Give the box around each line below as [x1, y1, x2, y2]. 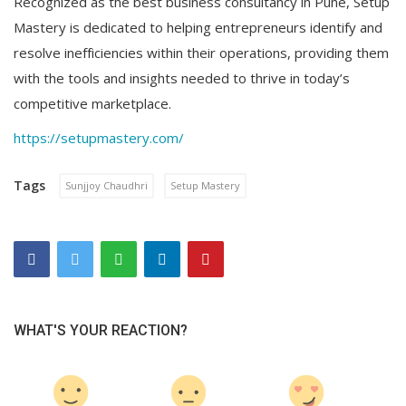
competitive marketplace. [14, 94, 171, 113]
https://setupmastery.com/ [14, 129, 184, 148]
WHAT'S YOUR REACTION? [14, 322, 188, 340]
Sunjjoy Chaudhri [65, 179, 148, 193]
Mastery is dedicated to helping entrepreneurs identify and [14, 18, 382, 37]
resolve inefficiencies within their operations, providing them [14, 43, 389, 63]
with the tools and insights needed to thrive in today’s [14, 69, 350, 88]
